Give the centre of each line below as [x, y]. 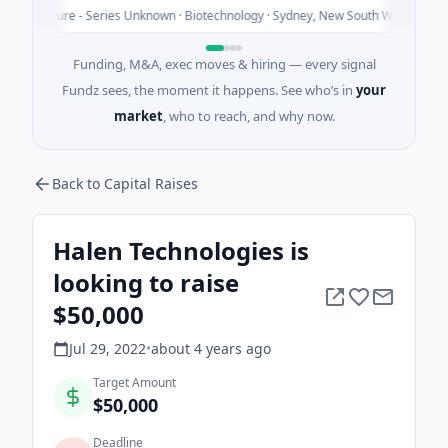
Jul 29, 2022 [107, 348]
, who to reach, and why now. [248, 116]
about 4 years [196, 348]
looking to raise [146, 282]
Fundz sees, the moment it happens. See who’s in [207, 90]
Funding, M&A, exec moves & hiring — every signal [224, 64]
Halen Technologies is [181, 250]
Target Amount [134, 382]
